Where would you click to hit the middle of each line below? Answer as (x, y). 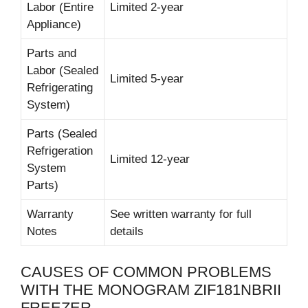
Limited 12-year (150, 159)
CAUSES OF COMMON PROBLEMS (146, 272)
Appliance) (54, 24)
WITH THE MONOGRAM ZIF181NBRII (151, 290)
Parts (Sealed (62, 133)
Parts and (52, 53)
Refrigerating (60, 87)
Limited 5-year (147, 78)
